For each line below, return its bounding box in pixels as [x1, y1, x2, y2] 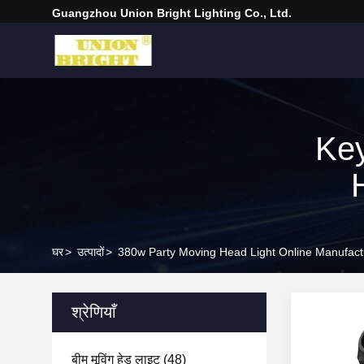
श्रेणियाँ [71, 303, 116, 321]
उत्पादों [77, 245, 104, 258]
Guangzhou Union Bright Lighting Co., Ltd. [52, 6, 292, 19]
